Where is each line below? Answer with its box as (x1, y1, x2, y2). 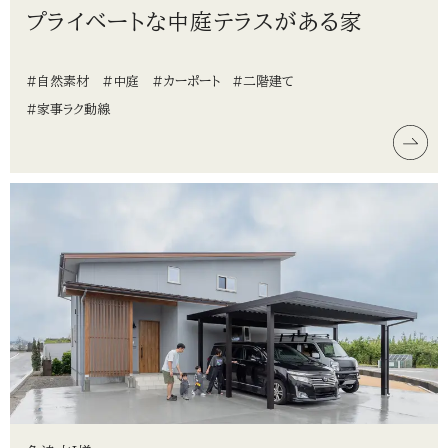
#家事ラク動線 (26, 102, 110, 116)
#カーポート (151, 74, 220, 88)
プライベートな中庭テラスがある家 (26, 10, 364, 33)
